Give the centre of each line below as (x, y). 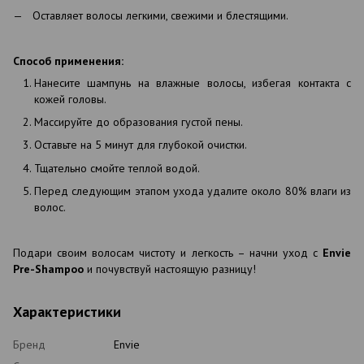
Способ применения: (68, 61)
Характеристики (67, 311)
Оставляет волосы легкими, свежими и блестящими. (160, 16)
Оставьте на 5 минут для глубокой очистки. (141, 145)
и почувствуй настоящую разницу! (171, 269)
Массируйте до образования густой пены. (139, 121)
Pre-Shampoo (50, 269)
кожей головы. (70, 99)
